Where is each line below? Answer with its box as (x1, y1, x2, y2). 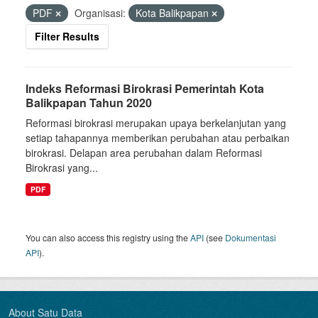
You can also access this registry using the (26, 231, 190, 243)
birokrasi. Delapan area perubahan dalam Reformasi (26, 146, 262, 160)
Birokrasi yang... (26, 160, 98, 175)
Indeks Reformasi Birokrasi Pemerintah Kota (26, 80, 264, 97)
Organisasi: (75, 6, 126, 20)
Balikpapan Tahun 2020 (26, 94, 152, 111)
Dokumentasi (225, 231, 276, 243)
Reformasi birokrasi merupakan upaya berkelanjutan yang (26, 116, 286, 130)
